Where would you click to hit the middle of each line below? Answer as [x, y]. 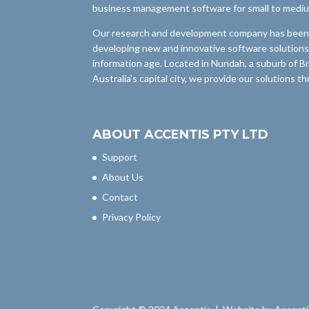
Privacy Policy [132, 217]
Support [120, 157]
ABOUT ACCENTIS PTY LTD [181, 134]
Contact [120, 197]
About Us [123, 177]
